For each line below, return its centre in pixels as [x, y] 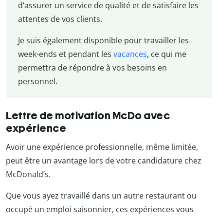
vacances [130, 54]
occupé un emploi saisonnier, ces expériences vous [100, 209]
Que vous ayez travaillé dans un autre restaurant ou [101, 196]
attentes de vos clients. [60, 19]
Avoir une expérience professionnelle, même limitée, [102, 147]
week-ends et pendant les [65, 54]
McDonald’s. [28, 174]
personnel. [37, 81]
